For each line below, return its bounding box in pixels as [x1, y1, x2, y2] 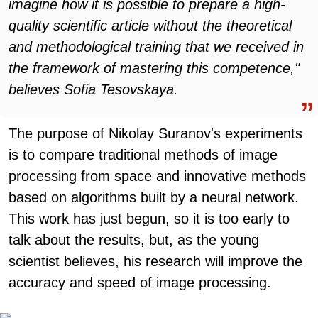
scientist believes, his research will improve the [9, 253, 302, 269]
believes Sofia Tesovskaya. [9, 82, 178, 97]
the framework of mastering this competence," [9, 60, 300, 76]
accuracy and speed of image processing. [9, 275, 271, 290]
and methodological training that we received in [9, 39, 304, 55]
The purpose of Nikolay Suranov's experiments [9, 126, 302, 141]
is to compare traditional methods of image [9, 147, 278, 163]
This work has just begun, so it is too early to [9, 211, 290, 226]
